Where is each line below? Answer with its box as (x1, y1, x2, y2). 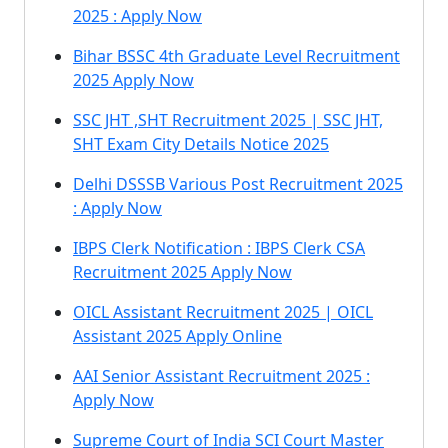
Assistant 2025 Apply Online (73, 325, 282, 347)
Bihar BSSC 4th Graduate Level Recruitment (73, 45, 400, 67)
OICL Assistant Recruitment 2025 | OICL (73, 301, 373, 323)
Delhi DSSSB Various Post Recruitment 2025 (73, 173, 403, 195)
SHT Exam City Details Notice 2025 (73, 133, 329, 155)
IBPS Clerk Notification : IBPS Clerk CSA (73, 237, 365, 259)
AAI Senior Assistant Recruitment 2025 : (73, 365, 370, 387)
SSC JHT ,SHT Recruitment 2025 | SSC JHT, (73, 109, 383, 131)
